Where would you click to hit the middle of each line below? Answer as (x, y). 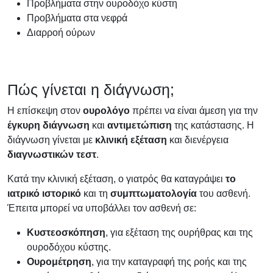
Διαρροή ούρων (61, 32)
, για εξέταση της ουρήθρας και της (179, 232)
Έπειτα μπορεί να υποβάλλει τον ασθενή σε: (102, 208)
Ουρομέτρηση (59, 261)
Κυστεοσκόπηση (66, 232)
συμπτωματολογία (154, 193)
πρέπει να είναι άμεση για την (194, 110)
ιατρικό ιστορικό (45, 193)
